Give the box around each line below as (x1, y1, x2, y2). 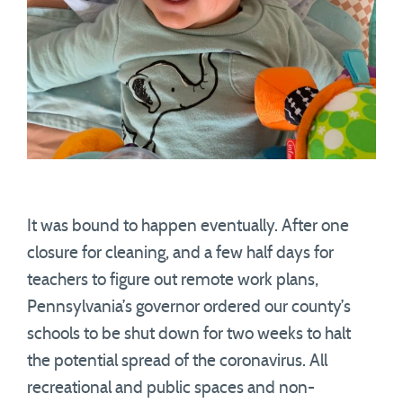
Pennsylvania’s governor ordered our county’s (27, 299, 351, 316)
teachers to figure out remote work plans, (27, 272, 318, 289)
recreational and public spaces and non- (27, 380, 315, 397)
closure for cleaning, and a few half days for (27, 245, 334, 262)
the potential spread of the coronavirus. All (27, 353, 327, 370)
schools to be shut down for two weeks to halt (27, 326, 351, 343)
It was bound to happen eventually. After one (27, 218, 349, 235)
